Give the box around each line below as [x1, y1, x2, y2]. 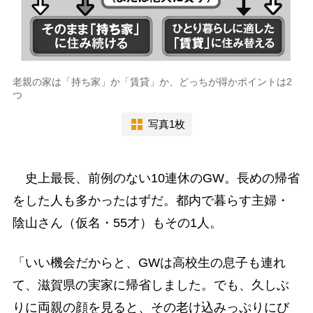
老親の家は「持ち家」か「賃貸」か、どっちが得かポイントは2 [12, 75, 292, 87]
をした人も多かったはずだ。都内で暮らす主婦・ [12, 194, 289, 208]
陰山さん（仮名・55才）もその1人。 [12, 216, 222, 231]
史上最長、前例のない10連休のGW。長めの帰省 [12, 171, 300, 186]
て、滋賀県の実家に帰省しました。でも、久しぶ [12, 278, 289, 293]
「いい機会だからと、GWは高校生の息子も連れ [12, 256, 286, 270]
